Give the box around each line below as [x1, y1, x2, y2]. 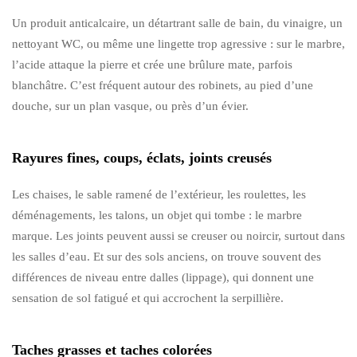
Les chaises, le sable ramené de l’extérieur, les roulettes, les [12, 187, 306, 201]
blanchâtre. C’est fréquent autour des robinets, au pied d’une [12, 78, 313, 92]
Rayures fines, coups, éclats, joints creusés [12, 149, 272, 166]
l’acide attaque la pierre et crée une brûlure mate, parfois [12, 57, 292, 71]
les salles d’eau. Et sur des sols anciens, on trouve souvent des [12, 249, 321, 263]
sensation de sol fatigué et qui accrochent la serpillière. [12, 291, 284, 304]
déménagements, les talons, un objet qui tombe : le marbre [12, 208, 302, 222]
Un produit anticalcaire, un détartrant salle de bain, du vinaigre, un [12, 16, 343, 29]
